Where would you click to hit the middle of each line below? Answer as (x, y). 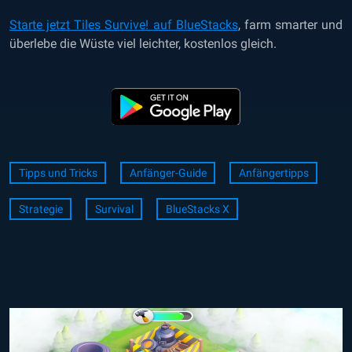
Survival (114, 209)
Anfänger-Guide (168, 173)
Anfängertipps (273, 173)
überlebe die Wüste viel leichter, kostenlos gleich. (143, 44)
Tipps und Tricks (58, 173)
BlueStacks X (197, 209)
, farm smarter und (290, 25)
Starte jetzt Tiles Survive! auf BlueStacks (124, 25)
